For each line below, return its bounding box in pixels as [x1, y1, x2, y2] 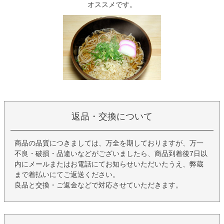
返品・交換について [71, 111, 152, 122]
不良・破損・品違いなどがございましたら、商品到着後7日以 [14, 149, 207, 158]
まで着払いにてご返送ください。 [14, 170, 119, 179]
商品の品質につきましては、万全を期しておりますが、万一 [14, 139, 203, 147]
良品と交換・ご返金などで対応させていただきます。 [14, 181, 182, 189]
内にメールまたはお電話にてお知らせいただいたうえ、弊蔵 [14, 160, 203, 168]
